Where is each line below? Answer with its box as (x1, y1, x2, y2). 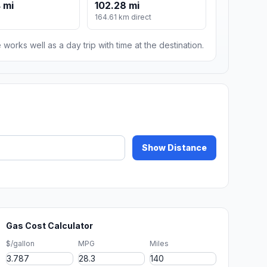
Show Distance (142, 142, 207, 153)
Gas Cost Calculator (6, 221, 94, 231)
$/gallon (6, 239, 35, 249)
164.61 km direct (95, 13, 152, 22)
